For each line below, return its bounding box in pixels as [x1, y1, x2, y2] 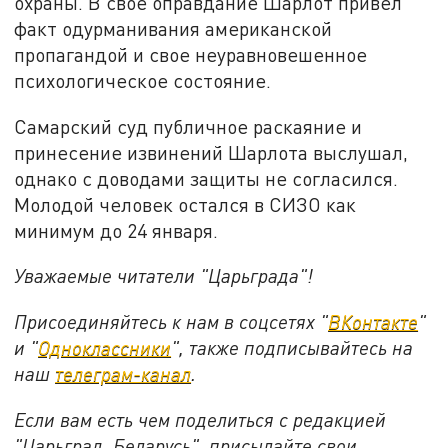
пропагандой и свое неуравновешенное [14, 43, 368, 67]
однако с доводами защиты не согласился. [14, 166, 399, 190]
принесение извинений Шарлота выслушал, [14, 140, 409, 164]
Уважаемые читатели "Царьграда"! [14, 264, 314, 288]
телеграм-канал [55, 362, 192, 386]
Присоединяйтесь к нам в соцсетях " [14, 310, 329, 334]
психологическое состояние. [14, 69, 272, 93]
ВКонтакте [328, 310, 419, 334]
